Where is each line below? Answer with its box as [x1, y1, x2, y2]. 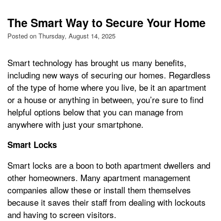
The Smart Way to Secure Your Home [7, 14, 206, 31]
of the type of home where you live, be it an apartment [7, 81, 206, 94]
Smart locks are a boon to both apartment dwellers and [7, 159, 210, 172]
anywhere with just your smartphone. [7, 118, 144, 131]
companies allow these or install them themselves [7, 184, 191, 196]
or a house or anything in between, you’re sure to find [7, 93, 203, 106]
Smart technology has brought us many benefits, [7, 56, 186, 69]
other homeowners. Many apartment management [7, 171, 190, 184]
